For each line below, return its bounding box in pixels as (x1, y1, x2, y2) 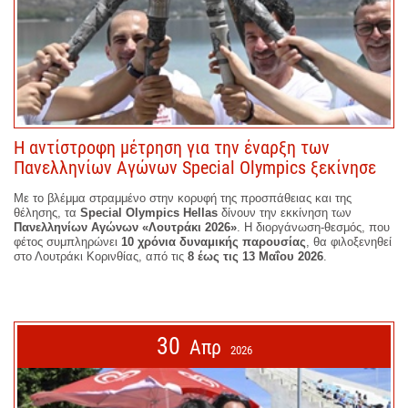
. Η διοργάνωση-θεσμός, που (237, 219, 390, 234)
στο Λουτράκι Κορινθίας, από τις (14, 249, 188, 263)
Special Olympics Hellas (80, 205, 218, 219)
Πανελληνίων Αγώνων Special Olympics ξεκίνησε (14, 156, 376, 178)
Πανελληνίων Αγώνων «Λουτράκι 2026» (14, 219, 237, 234)
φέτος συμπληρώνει (14, 234, 121, 249)
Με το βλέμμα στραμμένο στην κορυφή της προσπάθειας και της (14, 190, 352, 205)
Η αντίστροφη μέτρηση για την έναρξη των (14, 136, 330, 158)
